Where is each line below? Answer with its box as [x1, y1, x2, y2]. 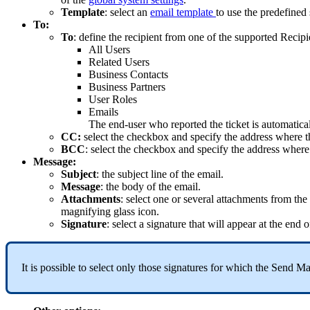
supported [235, 31, 277, 44]
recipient [125, 31, 162, 44]
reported [171, 118, 207, 131]
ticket [226, 118, 249, 131]
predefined [260, 6, 307, 19]
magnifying [61, 206, 111, 218]
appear [227, 218, 256, 230]
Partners [130, 81, 165, 93]
